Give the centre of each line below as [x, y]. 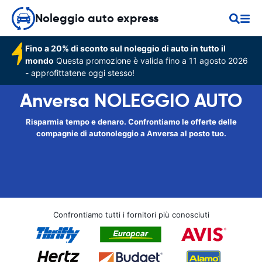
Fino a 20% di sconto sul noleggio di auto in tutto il [126, 48]
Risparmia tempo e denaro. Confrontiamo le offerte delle [131, 122]
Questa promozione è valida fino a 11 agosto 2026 [151, 61]
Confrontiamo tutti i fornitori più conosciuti [131, 215]
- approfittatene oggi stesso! [80, 73]
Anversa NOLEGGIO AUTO [131, 101]
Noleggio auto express [97, 18]
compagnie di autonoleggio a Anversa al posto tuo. [131, 133]
